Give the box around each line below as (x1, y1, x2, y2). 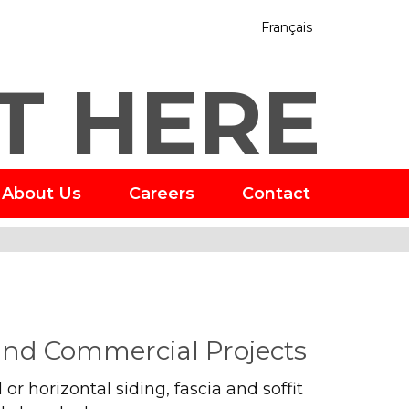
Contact (242, 183, 310, 204)
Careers (129, 183, 194, 204)
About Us (2, 183, 81, 204)
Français (261, 19, 312, 36)
